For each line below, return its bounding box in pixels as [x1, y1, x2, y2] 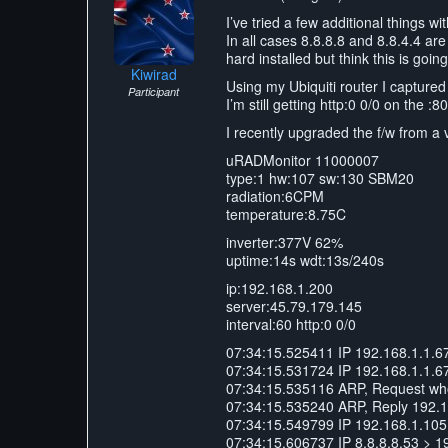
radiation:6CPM [226, 186, 324, 206]
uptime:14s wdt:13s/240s [226, 250, 384, 270]
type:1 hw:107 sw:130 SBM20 [226, 168, 414, 188]
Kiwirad [130, 64, 177, 84]
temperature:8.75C [226, 204, 346, 224]
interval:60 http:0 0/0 [226, 314, 356, 334]
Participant [128, 84, 179, 99]
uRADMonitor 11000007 [226, 150, 379, 170]
